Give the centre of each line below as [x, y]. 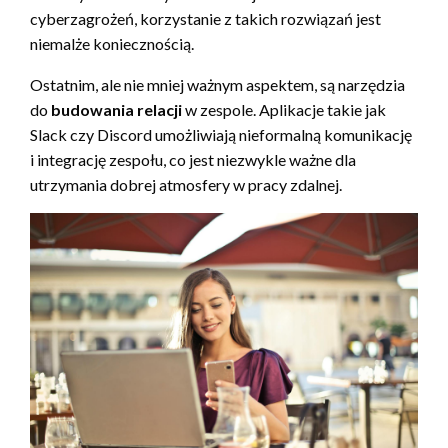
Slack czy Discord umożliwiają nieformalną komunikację [221, 134]
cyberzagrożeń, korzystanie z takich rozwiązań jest [205, 18]
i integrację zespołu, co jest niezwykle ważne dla [193, 159]
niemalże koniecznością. [112, 43]
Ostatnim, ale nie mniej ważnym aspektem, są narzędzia [217, 84]
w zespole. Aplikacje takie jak [284, 109]
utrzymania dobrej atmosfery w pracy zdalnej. [186, 184]
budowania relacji [116, 109]
